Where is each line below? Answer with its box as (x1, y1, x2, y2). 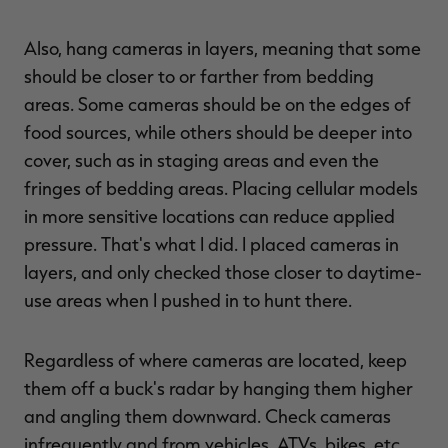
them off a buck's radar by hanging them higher (24, 377, 413, 400)
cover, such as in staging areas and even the (24, 149, 379, 172)
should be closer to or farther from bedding (24, 65, 374, 88)
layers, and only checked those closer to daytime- (24, 261, 422, 284)
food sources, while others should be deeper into (24, 121, 412, 144)
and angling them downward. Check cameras (24, 405, 391, 428)
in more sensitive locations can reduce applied (24, 205, 395, 228)
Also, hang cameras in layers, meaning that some (24, 37, 421, 60)
